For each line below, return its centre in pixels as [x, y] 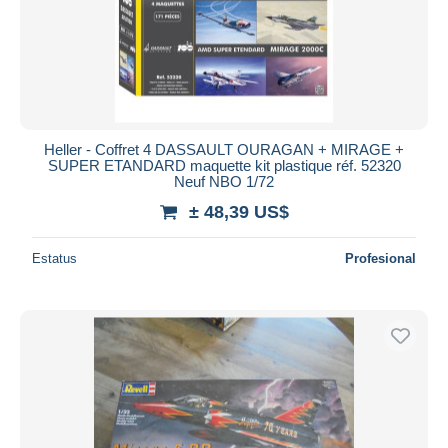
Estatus [54, 258]
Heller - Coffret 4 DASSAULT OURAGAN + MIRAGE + [224, 149]
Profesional [380, 258]
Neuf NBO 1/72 [224, 181]
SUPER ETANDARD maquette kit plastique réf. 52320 [224, 165]
